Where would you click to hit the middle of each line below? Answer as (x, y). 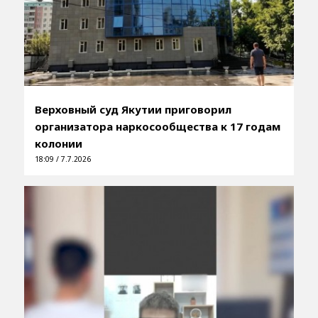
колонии (58, 143)
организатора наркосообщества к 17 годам (157, 126)
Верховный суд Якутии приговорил (133, 109)
